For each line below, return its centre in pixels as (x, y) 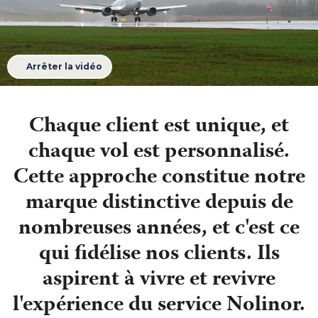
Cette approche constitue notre (159, 178)
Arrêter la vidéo (64, 67)
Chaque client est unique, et (159, 127)
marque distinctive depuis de (159, 204)
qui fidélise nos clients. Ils (159, 255)
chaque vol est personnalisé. (159, 153)
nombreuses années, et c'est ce (159, 229)
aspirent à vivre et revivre (159, 280)
